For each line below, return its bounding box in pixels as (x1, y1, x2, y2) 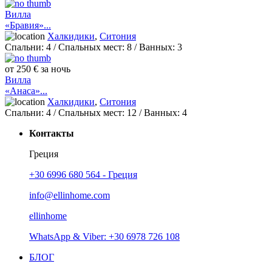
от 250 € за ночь (5, 64, 70, 75)
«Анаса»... (5, 86, 47, 97)
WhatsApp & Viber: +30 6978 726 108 (29, 231, 180, 242)
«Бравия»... (5, 20, 51, 31)
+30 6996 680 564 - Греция (29, 169, 137, 180)
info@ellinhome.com (29, 190, 110, 201)
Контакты (29, 128, 74, 139)
